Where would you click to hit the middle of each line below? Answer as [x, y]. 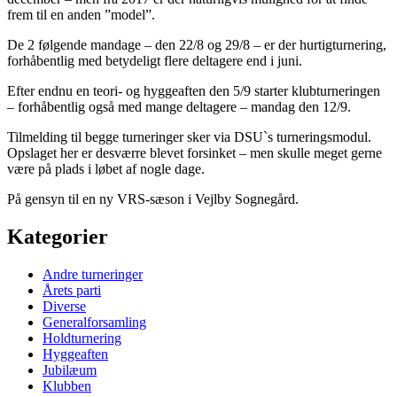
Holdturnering [82, 338]
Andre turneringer [93, 274]
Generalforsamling [94, 322]
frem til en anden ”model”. [81, 15]
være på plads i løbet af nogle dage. [106, 169]
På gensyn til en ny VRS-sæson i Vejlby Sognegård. [153, 199]
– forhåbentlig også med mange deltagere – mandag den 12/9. [179, 107]
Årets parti [72, 290]
